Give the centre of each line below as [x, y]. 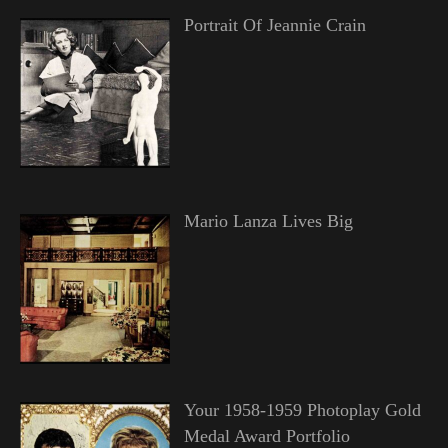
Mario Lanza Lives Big [268, 221]
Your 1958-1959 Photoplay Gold [302, 410]
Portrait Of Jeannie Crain [274, 25]
